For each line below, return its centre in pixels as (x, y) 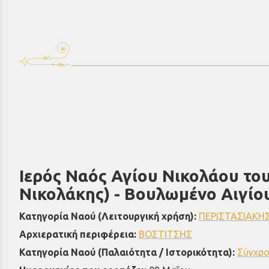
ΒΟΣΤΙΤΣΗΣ (165, 234)
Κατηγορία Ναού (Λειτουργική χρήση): (109, 216)
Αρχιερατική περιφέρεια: (79, 234)
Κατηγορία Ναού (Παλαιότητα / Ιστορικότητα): (128, 252)
